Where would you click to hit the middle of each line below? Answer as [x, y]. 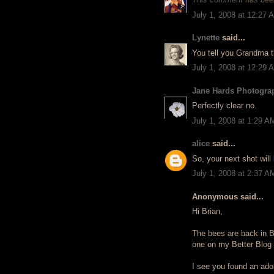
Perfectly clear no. [224, 106]
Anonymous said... [228, 196]
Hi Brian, [207, 211]
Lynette [206, 38]
